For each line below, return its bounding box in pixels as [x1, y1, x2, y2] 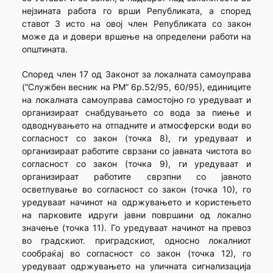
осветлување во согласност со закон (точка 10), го [21, 184, 252, 195]
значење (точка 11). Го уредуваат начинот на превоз [21, 222, 252, 233]
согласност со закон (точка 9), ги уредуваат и [21, 158, 252, 169]
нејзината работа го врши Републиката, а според [21, 5, 252, 16]
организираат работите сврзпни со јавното [21, 171, 252, 182]
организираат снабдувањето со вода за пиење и [21, 107, 252, 118]
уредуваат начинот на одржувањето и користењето [21, 197, 252, 208]
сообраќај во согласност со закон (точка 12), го [21, 248, 252, 259]
